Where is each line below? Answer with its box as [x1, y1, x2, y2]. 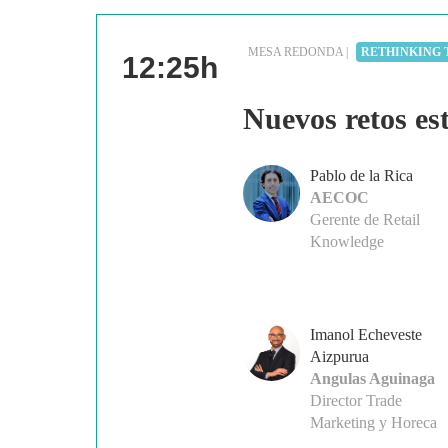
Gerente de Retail [310, 211, 420, 229]
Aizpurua [310, 348, 369, 366]
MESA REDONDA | [248, 45, 351, 60]
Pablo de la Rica [310, 167, 413, 185]
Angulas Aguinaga [310, 370, 435, 388]
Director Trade [310, 392, 402, 410]
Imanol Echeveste [310, 326, 422, 344]
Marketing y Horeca [310, 414, 437, 432]
